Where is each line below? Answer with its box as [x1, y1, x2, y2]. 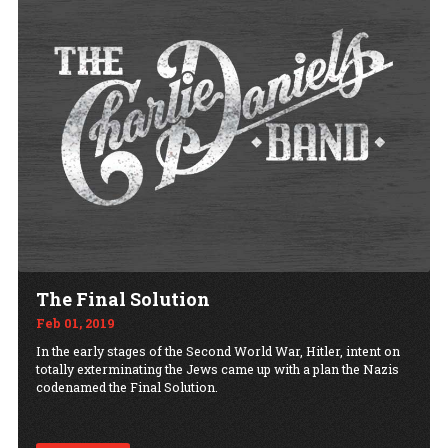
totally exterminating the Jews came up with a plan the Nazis [36, 361, 399, 378]
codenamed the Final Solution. [36, 379, 218, 396]
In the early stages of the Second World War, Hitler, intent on [36, 343, 400, 360]
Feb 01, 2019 [36, 315, 115, 332]
